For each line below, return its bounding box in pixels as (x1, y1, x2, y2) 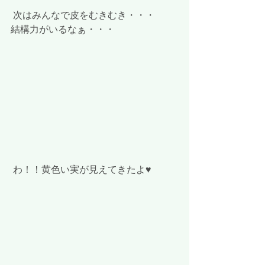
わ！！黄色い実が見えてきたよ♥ (13, 164, 151, 176)
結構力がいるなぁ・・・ (11, 24, 115, 36)
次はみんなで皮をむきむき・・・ (13, 9, 155, 22)
